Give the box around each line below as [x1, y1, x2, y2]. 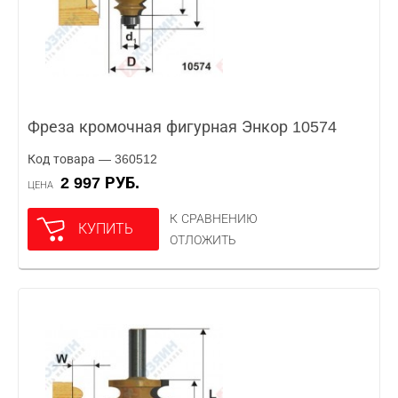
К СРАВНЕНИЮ [170, 211, 258, 226]
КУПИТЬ [78, 221, 133, 236]
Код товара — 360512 [28, 152, 157, 166]
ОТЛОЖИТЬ [170, 233, 236, 247]
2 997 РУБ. [69, 174, 139, 192]
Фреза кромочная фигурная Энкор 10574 [28, 118, 337, 136]
